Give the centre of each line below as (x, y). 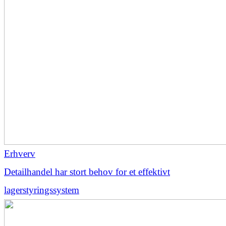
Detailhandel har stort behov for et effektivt (87, 172)
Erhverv (20, 153)
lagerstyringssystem (42, 190)
